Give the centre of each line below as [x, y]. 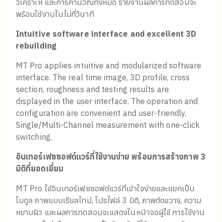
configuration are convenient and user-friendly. [101, 113]
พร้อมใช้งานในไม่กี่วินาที [55, 14]
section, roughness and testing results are [92, 89]
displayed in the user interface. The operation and [107, 101]
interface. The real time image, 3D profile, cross [103, 78]
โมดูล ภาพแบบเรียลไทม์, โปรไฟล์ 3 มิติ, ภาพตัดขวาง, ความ [109, 200]
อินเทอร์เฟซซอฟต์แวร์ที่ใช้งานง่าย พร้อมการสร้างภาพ [108, 157]
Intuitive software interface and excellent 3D [106, 34]
